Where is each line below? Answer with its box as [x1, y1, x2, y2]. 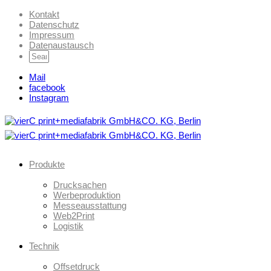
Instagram [29, 93, 69, 103]
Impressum [29, 30, 74, 40]
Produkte [29, 159, 65, 169]
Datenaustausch [29, 40, 94, 50]
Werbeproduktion [53, 190, 120, 200]
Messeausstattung [53, 200, 126, 211]
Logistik [53, 221, 83, 231]
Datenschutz [29, 19, 79, 30]
